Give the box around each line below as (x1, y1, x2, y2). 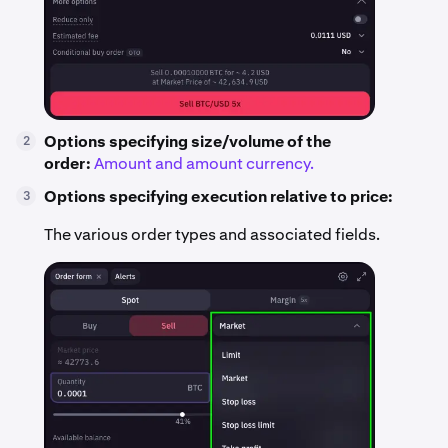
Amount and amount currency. (94, 153, 314, 175)
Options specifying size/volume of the (44, 131, 331, 153)
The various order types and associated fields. (44, 224, 380, 246)
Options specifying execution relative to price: (44, 186, 393, 208)
